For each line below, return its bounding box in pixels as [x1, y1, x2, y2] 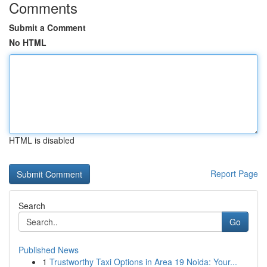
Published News [18, 244, 79, 256]
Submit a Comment [9, 21, 86, 33]
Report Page [210, 167, 258, 179]
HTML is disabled [9, 134, 74, 146]
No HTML [9, 36, 46, 48]
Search [18, 200, 45, 212]
